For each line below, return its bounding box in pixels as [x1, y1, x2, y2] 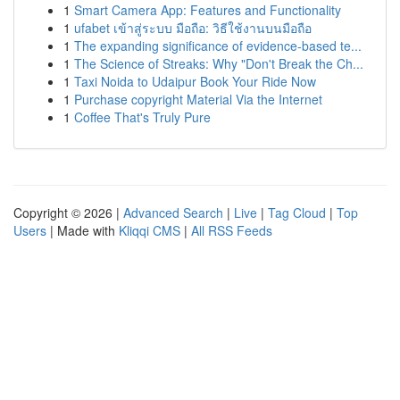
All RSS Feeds [191, 221, 272, 239]
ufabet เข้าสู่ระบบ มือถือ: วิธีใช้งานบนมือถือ [74, 19, 312, 37]
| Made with [46, 221, 119, 239]
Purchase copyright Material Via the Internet [74, 90, 322, 108]
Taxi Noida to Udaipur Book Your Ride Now [74, 72, 316, 90]
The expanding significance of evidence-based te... [74, 37, 362, 54]
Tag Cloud [268, 204, 326, 221]
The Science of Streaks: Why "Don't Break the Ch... [74, 54, 363, 72]
